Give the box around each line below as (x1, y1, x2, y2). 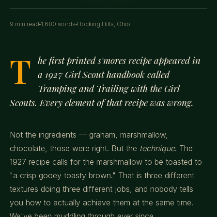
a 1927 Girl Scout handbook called (38, 68, 170, 80)
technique (139, 143, 175, 153)
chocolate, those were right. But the (10, 143, 139, 153)
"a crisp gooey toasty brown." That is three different (10, 170, 194, 180)
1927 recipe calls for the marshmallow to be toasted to (10, 157, 202, 167)
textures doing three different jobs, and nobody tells (10, 184, 193, 194)
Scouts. (10, 96, 37, 108)
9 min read (10, 20, 39, 28)
